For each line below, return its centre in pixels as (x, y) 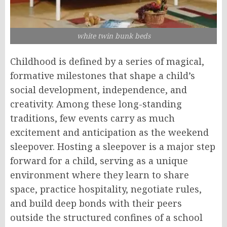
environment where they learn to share (100, 175)
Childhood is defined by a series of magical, (107, 61)
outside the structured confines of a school (106, 217)
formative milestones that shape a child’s (103, 75)
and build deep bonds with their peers (96, 203)
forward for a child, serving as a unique (99, 160)
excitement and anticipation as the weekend (109, 132)
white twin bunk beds (113, 35)
